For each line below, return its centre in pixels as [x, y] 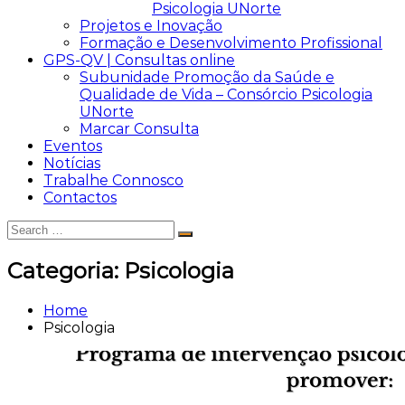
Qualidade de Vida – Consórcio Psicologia [226, 94]
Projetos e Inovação [151, 26]
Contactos [80, 198]
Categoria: [66, 270]
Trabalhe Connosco [113, 180]
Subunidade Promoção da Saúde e [207, 77]
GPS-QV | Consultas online [139, 60]
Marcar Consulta [139, 129]
